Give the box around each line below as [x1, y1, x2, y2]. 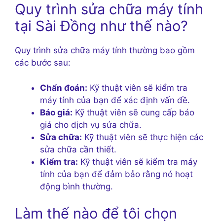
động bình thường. [40, 181, 113, 191]
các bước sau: [15, 58, 71, 68]
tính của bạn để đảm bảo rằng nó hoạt [40, 169, 193, 179]
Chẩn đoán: [40, 82, 87, 93]
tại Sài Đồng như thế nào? [15, 17, 188, 35]
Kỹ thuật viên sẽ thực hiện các [82, 132, 203, 142]
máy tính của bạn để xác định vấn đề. [40, 95, 190, 105]
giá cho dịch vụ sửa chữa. [40, 119, 142, 130]
